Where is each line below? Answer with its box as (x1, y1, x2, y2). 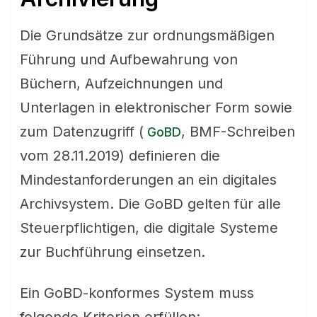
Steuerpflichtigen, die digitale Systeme (20, 219, 278, 236)
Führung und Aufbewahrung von (20, 51, 238, 68)
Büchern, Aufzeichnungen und (20, 75, 223, 92)
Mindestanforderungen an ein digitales (20, 171, 277, 188)
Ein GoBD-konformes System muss (20, 284, 254, 301)
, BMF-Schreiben (181, 123, 295, 140)
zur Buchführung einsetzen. (20, 243, 205, 260)
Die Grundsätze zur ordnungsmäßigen (20, 27, 275, 44)
